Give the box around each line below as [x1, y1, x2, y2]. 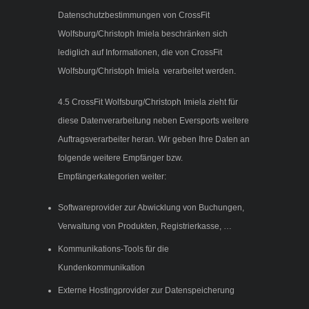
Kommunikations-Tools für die [58, 244, 169, 255]
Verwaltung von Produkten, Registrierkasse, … [58, 221, 232, 232]
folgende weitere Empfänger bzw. [58, 153, 183, 163]
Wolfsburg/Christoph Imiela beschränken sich [58, 29, 228, 39]
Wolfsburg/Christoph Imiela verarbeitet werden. [58, 66, 236, 77]
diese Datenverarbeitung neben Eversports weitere [58, 116, 249, 126]
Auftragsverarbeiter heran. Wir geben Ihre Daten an [58, 134, 250, 145]
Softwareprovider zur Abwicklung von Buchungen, [58, 203, 244, 213]
